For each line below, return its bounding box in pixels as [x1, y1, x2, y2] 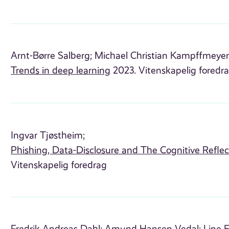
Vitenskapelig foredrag [11, 159, 107, 171]
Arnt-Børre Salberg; [11, 50, 93, 62]
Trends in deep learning [11, 65, 111, 77]
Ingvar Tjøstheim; [11, 129, 85, 141]
